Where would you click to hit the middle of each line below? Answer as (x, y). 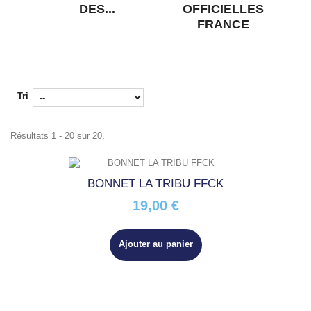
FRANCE (223, 24)
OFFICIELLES (223, 9)
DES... (97, 9)
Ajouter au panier (155, 244)
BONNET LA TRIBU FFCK (155, 184)
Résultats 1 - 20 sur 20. (58, 136)
